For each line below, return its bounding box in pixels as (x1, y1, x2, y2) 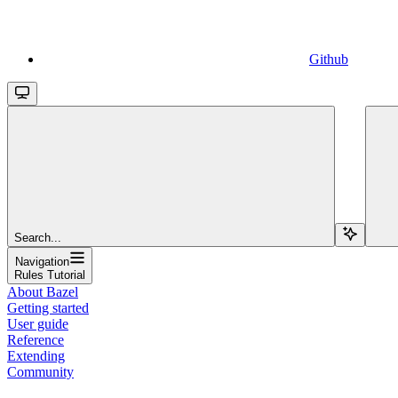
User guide (7, 315, 68, 331)
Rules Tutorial (14, 267, 85, 282)
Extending (7, 347, 65, 363)
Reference (7, 331, 64, 347)
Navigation (14, 254, 69, 268)
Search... (14, 230, 61, 244)
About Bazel (7, 283, 78, 299)
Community (7, 363, 74, 379)
